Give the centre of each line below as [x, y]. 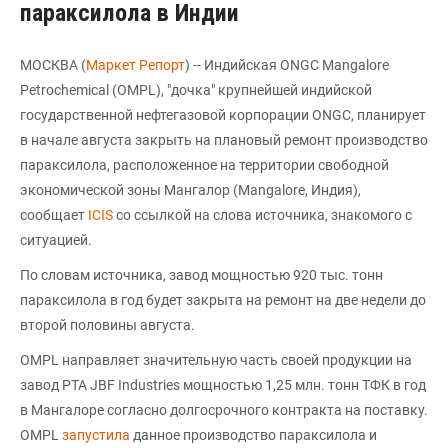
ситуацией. [56, 240]
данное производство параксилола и [253, 435]
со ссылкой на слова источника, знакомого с [264, 215]
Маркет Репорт [135, 65]
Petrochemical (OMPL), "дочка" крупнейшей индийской [196, 90]
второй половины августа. [107, 325]
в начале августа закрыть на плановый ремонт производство [224, 140]
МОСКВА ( [53, 65]
